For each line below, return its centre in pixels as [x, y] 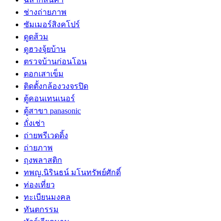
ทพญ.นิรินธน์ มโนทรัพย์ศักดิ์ [72, 172]
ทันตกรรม [41, 209]
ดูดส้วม [36, 37]
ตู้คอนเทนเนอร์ [49, 98]
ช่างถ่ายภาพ [45, 12]
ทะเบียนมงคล [47, 197]
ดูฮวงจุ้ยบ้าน [45, 49]
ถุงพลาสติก [43, 160]
